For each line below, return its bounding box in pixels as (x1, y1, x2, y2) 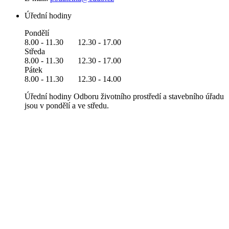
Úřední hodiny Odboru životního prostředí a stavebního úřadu (25, 92, 224, 101)
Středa (25, 47, 45, 56)
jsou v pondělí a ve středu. (25, 101, 109, 110)
